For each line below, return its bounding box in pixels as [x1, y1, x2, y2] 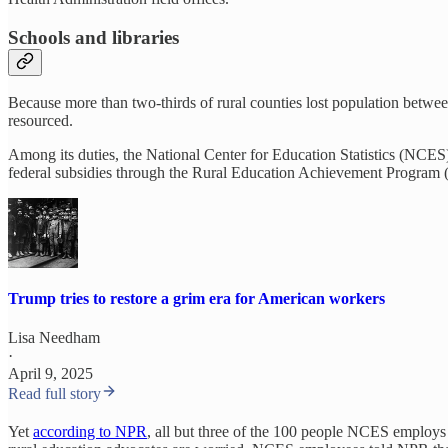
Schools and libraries [8, 26, 179, 48]
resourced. [8, 112, 73, 130]
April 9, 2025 [8, 364, 93, 382]
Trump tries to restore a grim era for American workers [8, 289, 385, 307]
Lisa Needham [8, 328, 100, 346]
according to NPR [33, 422, 147, 440]
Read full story [8, 384, 101, 402]
